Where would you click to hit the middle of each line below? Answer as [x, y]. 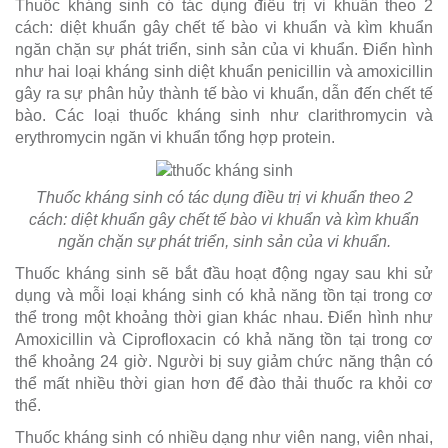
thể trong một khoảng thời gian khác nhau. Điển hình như [224, 317]
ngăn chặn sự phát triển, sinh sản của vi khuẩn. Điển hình [224, 49]
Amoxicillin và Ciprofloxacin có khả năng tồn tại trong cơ [224, 339]
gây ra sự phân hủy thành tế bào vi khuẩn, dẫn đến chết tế [224, 93]
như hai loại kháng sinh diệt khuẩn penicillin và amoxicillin [224, 71]
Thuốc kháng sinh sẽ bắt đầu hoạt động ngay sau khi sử [224, 273]
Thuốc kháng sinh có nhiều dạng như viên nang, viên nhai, [224, 437]
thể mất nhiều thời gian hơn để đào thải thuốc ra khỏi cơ [224, 383]
